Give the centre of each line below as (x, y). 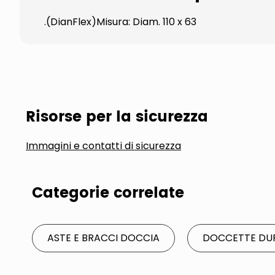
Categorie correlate (108, 193)
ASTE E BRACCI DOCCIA (103, 238)
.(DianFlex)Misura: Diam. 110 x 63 (120, 22)
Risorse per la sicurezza (117, 117)
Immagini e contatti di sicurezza (103, 146)
